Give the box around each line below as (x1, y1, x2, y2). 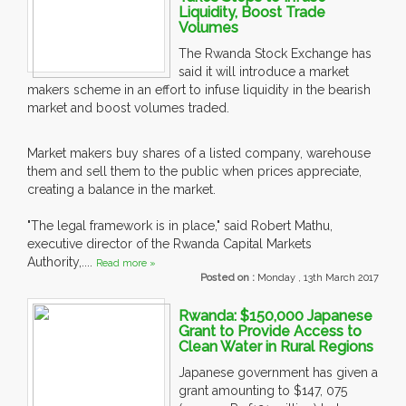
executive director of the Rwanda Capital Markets (27, 237, 312, 252)
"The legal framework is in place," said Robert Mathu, (27, 218, 333, 234)
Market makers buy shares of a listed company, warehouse (27, 146, 371, 161)
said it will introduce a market (179, 64, 349, 80)
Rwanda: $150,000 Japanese (179, 307, 372, 325)
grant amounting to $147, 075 (179, 383, 347, 399)
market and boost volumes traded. (27, 101, 229, 116)
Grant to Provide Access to (179, 323, 362, 341)
